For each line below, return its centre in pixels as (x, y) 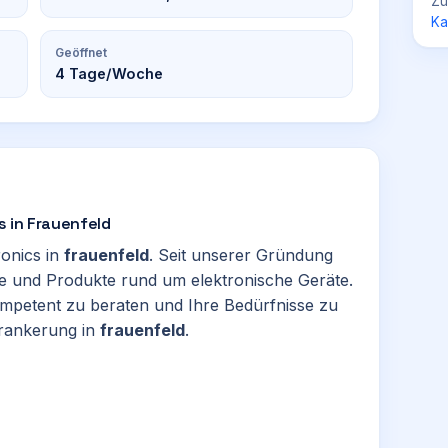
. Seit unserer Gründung (241, 255)
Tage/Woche (114, 73)
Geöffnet (81, 52)
